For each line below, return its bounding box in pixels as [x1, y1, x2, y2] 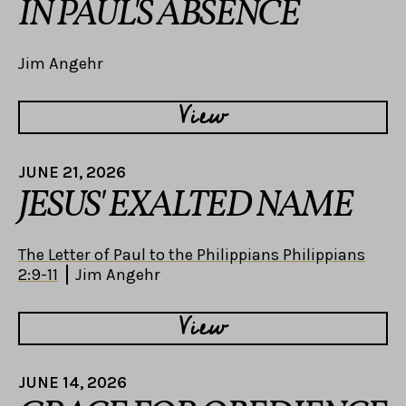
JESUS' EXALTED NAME [18, 180, 353, 232]
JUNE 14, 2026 [18, 372, 127, 393]
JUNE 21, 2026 [18, 161, 126, 182]
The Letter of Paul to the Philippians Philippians [18, 244, 365, 265]
